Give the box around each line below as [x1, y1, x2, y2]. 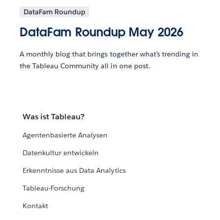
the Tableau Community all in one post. [20, 61, 150, 70]
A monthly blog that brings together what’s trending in [20, 49, 199, 58]
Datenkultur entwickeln [23, 148, 99, 158]
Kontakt [23, 201, 49, 211]
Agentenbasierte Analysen [23, 131, 108, 140]
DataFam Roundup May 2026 [20, 24, 183, 40]
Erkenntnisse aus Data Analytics [23, 166, 126, 175]
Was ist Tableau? [23, 111, 85, 122]
